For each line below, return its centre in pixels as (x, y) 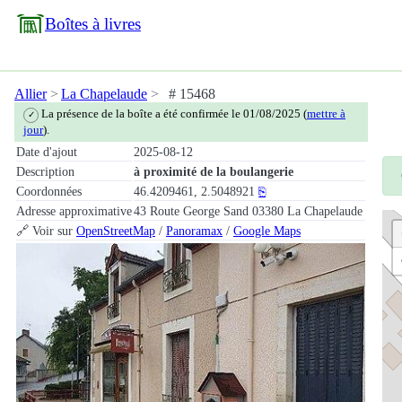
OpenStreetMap (116, 230)
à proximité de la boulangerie (214, 171)
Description (45, 171)
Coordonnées (49, 191)
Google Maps (267, 230)
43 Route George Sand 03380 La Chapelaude (248, 210)
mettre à (327, 114)
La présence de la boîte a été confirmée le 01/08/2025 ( (173, 114)
